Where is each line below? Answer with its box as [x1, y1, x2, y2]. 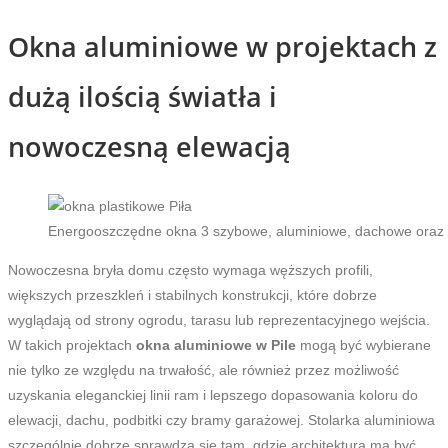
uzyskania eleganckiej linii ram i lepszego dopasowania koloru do [8, 387, 418, 404]
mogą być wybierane [296, 337, 431, 354]
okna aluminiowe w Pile [136, 337, 296, 354]
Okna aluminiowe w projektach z [8, 28, 437, 65]
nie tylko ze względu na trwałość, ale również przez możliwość [8, 362, 399, 379]
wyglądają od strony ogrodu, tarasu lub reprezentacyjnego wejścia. [8, 312, 430, 329]
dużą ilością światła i [8, 78, 277, 115]
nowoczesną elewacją [8, 128, 291, 165]
